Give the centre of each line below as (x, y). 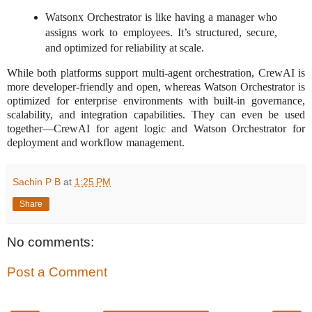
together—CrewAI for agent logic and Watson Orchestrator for (156, 129)
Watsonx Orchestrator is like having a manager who (161, 17)
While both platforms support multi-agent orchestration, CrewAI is (156, 73)
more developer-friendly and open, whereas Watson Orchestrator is (156, 87)
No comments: (50, 242)
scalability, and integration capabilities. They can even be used (156, 115)
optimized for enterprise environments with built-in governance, (156, 101)
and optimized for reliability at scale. (124, 47)
